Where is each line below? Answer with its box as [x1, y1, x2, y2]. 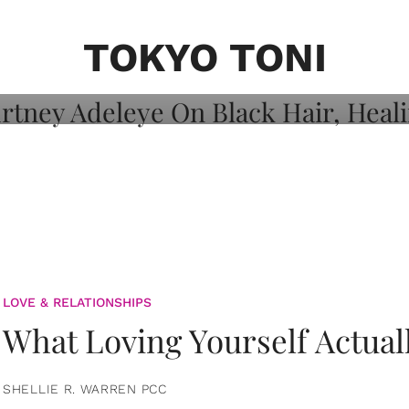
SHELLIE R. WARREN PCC [3, 381, 167, 396]
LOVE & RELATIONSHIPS [3, 294, 152, 309]
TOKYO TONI [82, 34, 327, 81]
